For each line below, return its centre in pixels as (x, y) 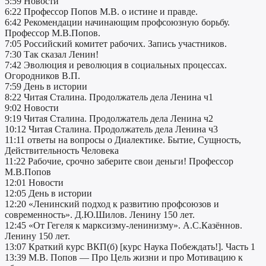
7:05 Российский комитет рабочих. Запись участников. (116, 44)
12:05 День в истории (48, 194)
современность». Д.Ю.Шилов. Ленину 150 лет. (100, 215)
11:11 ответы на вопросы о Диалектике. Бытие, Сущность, (123, 140)
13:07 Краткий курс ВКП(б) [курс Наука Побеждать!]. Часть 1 (130, 247)
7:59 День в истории (46, 87)
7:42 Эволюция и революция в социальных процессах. (116, 65)
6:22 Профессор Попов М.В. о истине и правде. (101, 12)
